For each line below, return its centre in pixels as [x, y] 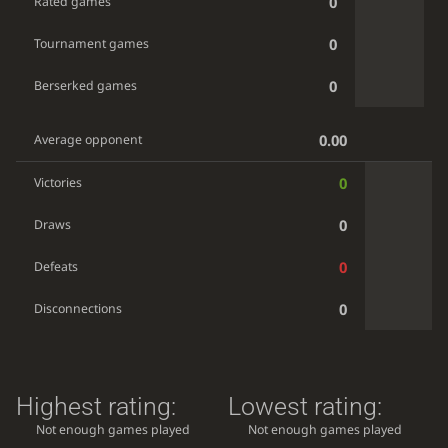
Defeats [56, 267]
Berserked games [86, 85]
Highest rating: [95, 406]
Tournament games [92, 43]
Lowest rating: [305, 406]
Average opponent [88, 140]
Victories [58, 183]
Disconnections [78, 309]
